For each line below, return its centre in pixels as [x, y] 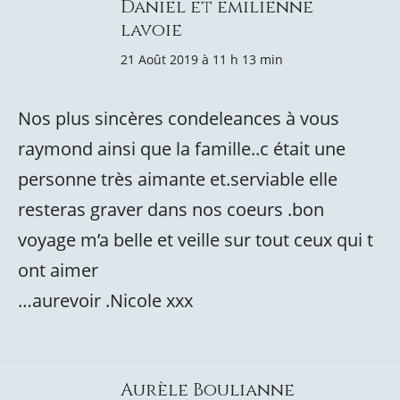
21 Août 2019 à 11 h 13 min [202, 59]
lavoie [151, 30]
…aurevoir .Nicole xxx [105, 300]
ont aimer [58, 270]
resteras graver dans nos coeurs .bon [171, 209]
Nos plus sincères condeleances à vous [179, 118]
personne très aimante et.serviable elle [178, 179]
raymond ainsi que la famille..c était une [182, 149]
